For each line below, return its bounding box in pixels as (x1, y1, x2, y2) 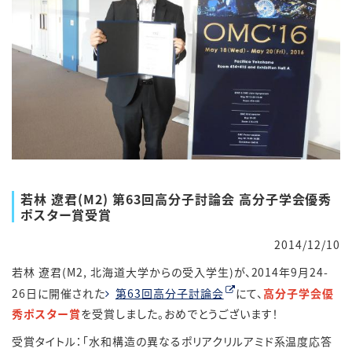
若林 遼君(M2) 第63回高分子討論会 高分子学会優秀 (20, 189, 332, 208)
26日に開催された (12, 284, 105, 301)
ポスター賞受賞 (20, 204, 112, 224)
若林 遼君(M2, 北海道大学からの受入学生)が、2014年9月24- (12, 263, 329, 280)
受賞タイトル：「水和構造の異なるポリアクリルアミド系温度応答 (12, 332, 333, 349)
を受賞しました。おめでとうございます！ (80, 305, 279, 321)
